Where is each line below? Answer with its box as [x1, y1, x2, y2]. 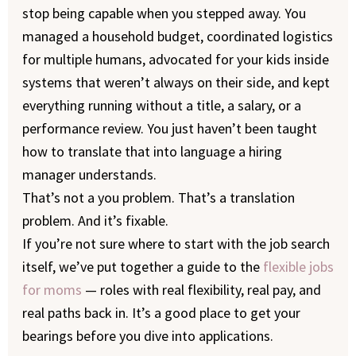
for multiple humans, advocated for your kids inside [21, 50, 329, 68]
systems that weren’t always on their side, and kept [21, 73, 330, 91]
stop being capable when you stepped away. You [21, 4, 306, 22]
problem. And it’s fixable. [21, 211, 168, 230]
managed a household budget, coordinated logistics [21, 27, 333, 45]
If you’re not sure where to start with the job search [21, 234, 330, 253]
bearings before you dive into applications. [21, 327, 273, 345]
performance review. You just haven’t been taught [21, 119, 317, 137]
